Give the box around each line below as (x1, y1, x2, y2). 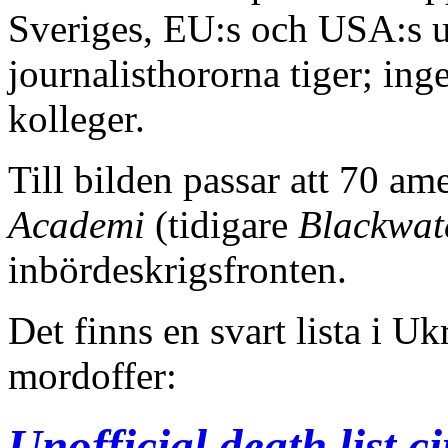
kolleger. (8, 96, 145, 140)
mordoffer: (8, 353, 177, 397)
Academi (8, 202, 145, 246)
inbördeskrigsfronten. (8, 247, 347, 291)
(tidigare (145, 202, 298, 246)
